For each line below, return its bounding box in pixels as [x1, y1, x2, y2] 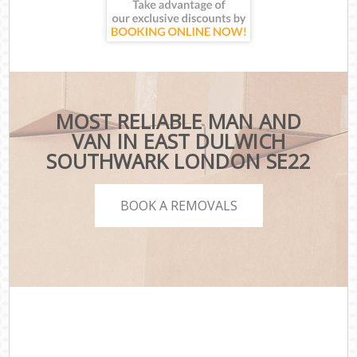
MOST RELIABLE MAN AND [55, 108, 301, 135]
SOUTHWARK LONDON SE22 [46, 147, 311, 175]
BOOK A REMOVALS [120, 196, 237, 214]
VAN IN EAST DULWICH [71, 127, 285, 155]
